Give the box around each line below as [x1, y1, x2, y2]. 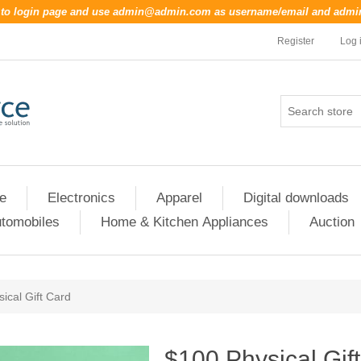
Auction [309, 214, 355, 230]
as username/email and [211, 6, 334, 18]
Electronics [48, 190, 115, 205]
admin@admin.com [113, 6, 211, 18]
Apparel [156, 190, 202, 205]
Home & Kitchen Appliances [101, 214, 268, 230]
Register [277, 35, 314, 47]
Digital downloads [243, 190, 349, 205]
